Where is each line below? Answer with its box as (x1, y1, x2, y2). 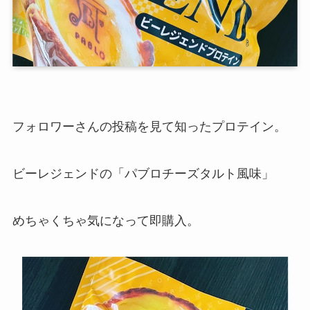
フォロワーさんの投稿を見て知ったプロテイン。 (12, 120, 286, 134)
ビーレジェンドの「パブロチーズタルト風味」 (12, 167, 274, 181)
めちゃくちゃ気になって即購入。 (12, 213, 199, 228)
